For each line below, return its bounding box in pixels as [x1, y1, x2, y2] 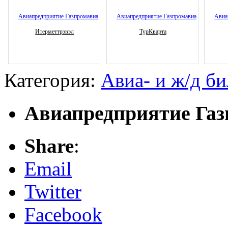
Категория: [4, 69, 101, 92]
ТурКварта [139, 27, 166, 35]
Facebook [24, 204, 102, 226]
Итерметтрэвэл [35, 27, 74, 35]
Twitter [24, 181, 81, 203]
